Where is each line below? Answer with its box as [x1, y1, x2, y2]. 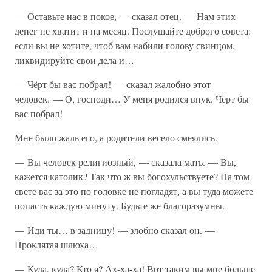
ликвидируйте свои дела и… [15, 53, 134, 66]
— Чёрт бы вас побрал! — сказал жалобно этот [15, 78, 211, 90]
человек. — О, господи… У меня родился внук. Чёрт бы [15, 92, 249, 105]
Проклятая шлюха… [15, 238, 98, 251]
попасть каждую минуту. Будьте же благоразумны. [15, 199, 225, 212]
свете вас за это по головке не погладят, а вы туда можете [15, 185, 253, 197]
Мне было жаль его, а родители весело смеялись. [15, 131, 217, 144]
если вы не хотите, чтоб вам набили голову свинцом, [15, 39, 235, 52]
